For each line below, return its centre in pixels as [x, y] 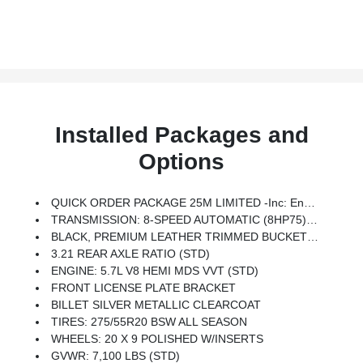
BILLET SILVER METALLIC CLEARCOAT [156, 304]
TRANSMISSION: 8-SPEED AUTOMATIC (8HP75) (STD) [179, 219]
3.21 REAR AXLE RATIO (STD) [131, 253]
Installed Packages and [181, 135]
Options [181, 161]
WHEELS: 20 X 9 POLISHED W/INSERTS [158, 338]
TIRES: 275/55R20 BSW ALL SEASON [149, 321]
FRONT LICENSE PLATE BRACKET [144, 287]
